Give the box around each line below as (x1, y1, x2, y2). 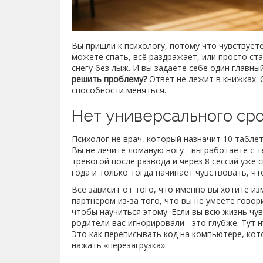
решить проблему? (72, 73, 147, 85)
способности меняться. (72, 85, 166, 96)
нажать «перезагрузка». (72, 240, 167, 251)
